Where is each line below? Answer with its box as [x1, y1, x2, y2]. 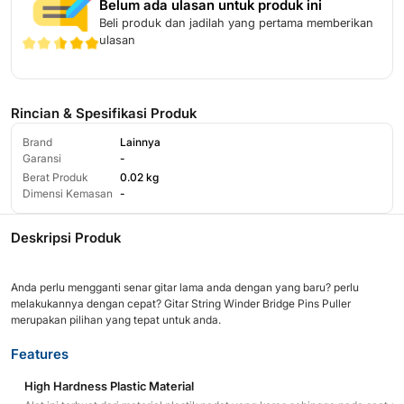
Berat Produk [23, 170, 87, 185]
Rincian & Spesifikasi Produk [11, 105, 197, 123]
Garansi [23, 151, 61, 166]
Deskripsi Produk [11, 229, 121, 247]
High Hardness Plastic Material [24, 379, 194, 394]
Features [11, 345, 69, 363]
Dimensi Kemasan [23, 187, 113, 201]
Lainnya [120, 135, 161, 150]
